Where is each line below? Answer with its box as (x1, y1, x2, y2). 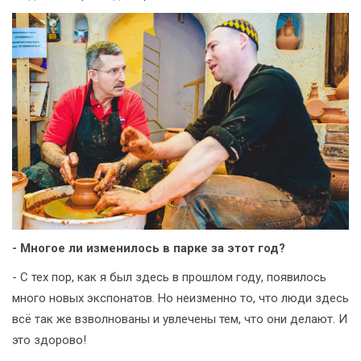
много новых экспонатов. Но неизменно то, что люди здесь (12, 291, 349, 306)
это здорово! (12, 333, 86, 348)
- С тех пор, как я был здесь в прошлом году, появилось (12, 270, 326, 285)
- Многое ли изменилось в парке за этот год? (12, 241, 285, 256)
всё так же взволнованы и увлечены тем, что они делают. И (12, 312, 347, 327)
